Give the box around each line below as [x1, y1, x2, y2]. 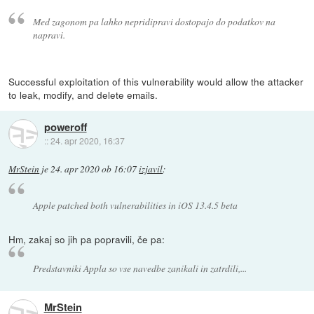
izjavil [139, 162, 163, 175]
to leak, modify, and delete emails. [8, 88, 158, 102]
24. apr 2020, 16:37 [50, 134, 125, 146]
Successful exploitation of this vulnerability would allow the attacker [8, 74, 304, 89]
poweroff [43, 118, 87, 135]
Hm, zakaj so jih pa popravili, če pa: [8, 232, 165, 246]
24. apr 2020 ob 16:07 [50, 162, 137, 175]
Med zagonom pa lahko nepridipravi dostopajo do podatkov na [32, 14, 275, 28]
